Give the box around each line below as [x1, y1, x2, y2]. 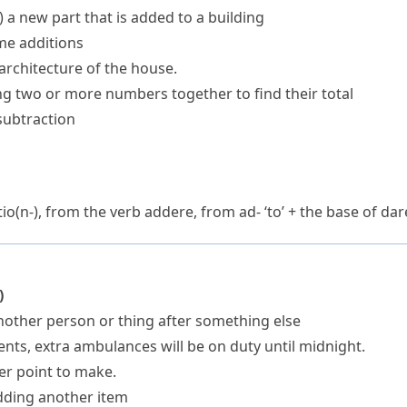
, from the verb [38, 202, 144, 222]
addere [144, 202, 194, 222]
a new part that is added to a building [7, 7, 264, 27]
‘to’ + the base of [261, 202, 381, 222]
